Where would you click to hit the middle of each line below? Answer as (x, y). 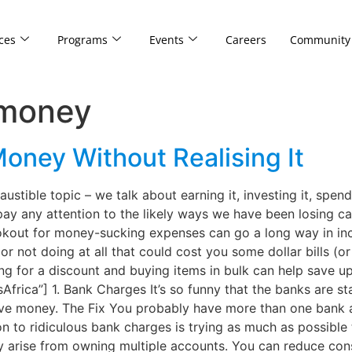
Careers (246, 39)
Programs (82, 39)
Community (320, 39)
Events (166, 39)
